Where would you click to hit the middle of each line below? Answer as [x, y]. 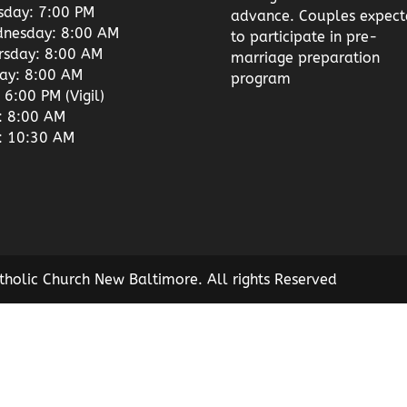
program [260, 78]
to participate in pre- [304, 36]
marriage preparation [305, 57]
